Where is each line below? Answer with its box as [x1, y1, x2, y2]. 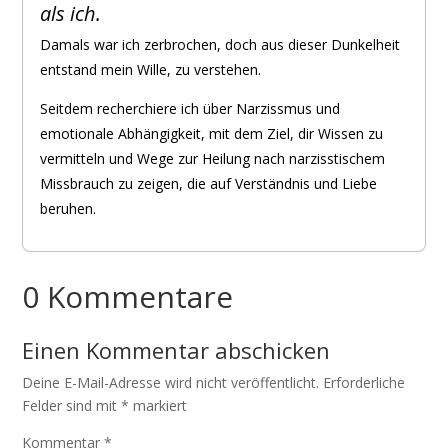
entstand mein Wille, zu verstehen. [40, 60, 262, 79]
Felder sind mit [22, 396, 122, 415]
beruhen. [40, 199, 97, 218]
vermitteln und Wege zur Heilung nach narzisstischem [40, 149, 386, 168]
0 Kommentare [22, 276, 234, 317]
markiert [129, 396, 188, 415]
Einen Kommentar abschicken [22, 335, 331, 365]
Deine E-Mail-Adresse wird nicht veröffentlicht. [22, 373, 320, 392]
